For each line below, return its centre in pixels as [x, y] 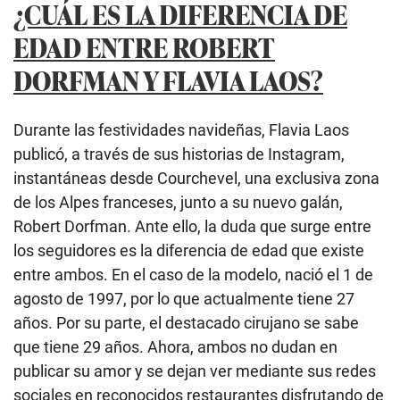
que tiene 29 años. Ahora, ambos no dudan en [175, 346]
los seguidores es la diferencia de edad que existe [189, 250]
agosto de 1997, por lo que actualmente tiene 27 [184, 298]
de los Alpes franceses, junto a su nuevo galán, [178, 202]
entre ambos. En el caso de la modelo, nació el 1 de [193, 274]
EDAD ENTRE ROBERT [144, 46]
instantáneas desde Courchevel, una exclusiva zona [196, 178]
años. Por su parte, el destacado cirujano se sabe [186, 322]
